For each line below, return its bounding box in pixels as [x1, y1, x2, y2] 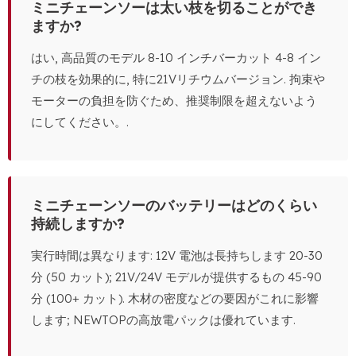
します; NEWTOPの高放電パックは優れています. [31, 312, 296, 328]
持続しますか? [31, 215, 125, 234]
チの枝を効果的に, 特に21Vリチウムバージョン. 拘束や [31, 72, 325, 87]
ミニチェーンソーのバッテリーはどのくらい [31, 196, 317, 215]
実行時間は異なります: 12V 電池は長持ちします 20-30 [31, 248, 323, 264]
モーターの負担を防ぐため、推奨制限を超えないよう [31, 93, 317, 109]
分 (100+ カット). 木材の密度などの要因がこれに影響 [31, 291, 319, 307]
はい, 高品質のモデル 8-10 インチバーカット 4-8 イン [31, 50, 321, 66]
